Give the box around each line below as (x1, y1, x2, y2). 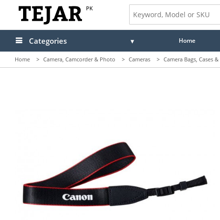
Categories (29, 36, 67, 46)
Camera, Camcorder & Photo (43, 55, 115, 63)
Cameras (129, 55, 150, 63)
